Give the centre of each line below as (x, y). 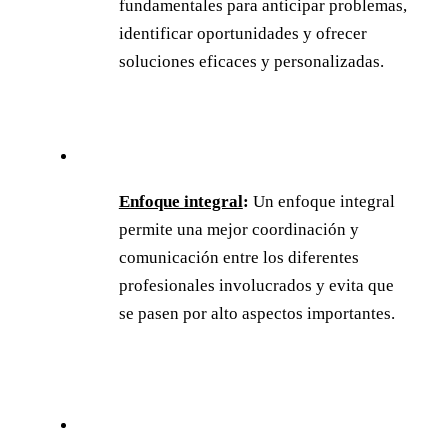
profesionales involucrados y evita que (256, 285)
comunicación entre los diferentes (238, 257)
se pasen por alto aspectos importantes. (256, 313)
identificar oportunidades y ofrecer (242, 33)
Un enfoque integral (321, 201)
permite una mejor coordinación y (238, 229)
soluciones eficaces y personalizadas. (251, 61)
